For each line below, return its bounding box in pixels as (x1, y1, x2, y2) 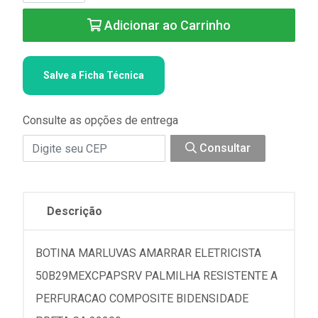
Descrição (47, 204, 102, 218)
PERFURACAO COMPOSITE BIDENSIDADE (35, 292, 248, 305)
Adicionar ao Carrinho (102, 18, 231, 33)
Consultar (197, 141, 251, 155)
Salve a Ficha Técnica (43, 70, 144, 81)
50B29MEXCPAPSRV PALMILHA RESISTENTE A (35, 269, 278, 283)
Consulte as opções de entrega (23, 114, 178, 127)
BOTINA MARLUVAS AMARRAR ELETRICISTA (35, 246, 261, 260)
